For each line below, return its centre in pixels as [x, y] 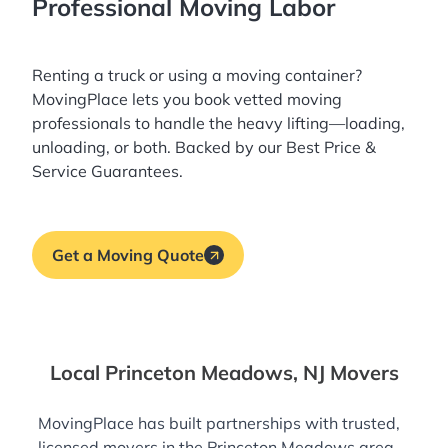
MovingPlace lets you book [133, 99]
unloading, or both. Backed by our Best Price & [204, 147]
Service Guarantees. [107, 171]
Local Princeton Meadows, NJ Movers [224, 373]
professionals [81, 123]
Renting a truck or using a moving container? [197, 75]
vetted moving [288, 99]
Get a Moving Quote [128, 255]
